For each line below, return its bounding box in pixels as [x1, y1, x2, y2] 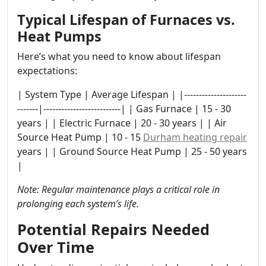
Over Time [17, 237, 94, 257]
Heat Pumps [17, 27, 102, 46]
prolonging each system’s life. [17, 197, 139, 210]
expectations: [17, 64, 77, 77]
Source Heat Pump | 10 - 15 [17, 131, 143, 144]
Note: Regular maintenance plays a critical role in [17, 183, 220, 196]
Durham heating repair [143, 131, 247, 144]
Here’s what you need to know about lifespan [17, 50, 221, 63]
